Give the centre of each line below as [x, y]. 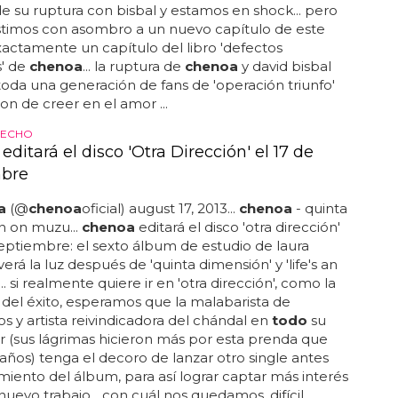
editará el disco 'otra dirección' [237, 227]
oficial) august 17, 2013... [160, 208]
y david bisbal [284, 66]
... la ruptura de [133, 66]
